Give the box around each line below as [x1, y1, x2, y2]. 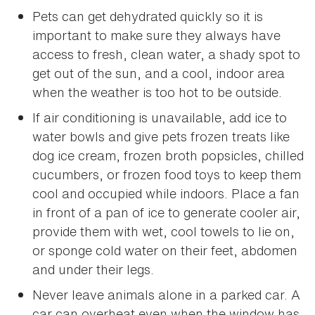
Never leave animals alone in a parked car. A [32, 285, 300, 304]
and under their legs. [32, 260, 154, 279]
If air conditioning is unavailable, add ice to [32, 108, 287, 127]
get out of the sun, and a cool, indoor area [32, 64, 285, 83]
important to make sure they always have [32, 26, 281, 45]
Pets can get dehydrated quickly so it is [32, 7, 263, 26]
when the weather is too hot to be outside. [32, 83, 282, 102]
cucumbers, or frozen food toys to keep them [32, 165, 301, 184]
